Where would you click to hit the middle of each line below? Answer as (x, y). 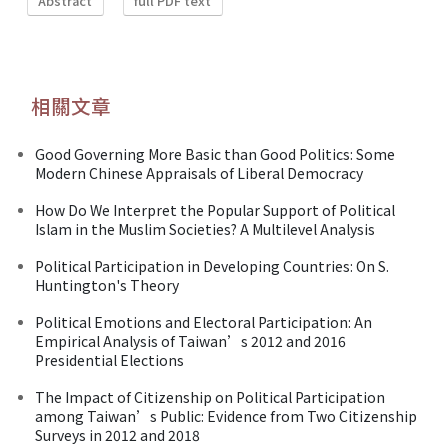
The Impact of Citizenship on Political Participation (210, 396)
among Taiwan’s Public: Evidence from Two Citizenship (226, 415)
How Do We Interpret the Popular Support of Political (215, 209)
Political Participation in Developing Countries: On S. (212, 265)
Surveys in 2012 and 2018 (117, 434)
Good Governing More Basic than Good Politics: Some (215, 153)
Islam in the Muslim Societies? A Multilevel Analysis (205, 228)
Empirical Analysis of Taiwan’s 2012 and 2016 (190, 340)
